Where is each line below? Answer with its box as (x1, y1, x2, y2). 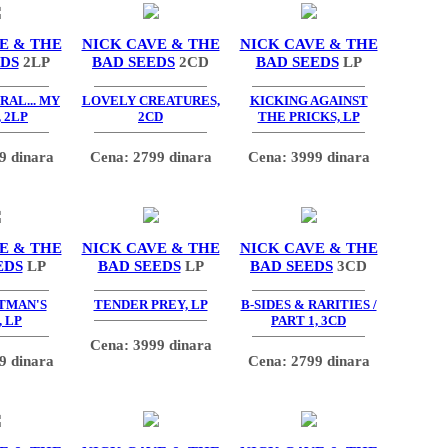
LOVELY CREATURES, (81, 93, 220, 109)
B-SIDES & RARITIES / (240, 297, 377, 313)
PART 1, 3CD (271, 313, 346, 329)
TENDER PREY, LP (93, 297, 208, 313)
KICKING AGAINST (249, 93, 368, 109)
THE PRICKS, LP (257, 109, 360, 125)
